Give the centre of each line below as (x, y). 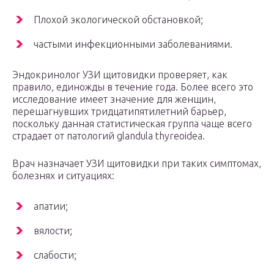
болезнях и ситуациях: (63, 176)
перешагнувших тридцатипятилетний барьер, (119, 112)
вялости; (53, 231)
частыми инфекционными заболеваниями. (133, 44)
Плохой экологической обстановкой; (118, 20)
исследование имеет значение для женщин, (114, 99)
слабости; (55, 255)
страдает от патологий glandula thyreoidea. (109, 136)
